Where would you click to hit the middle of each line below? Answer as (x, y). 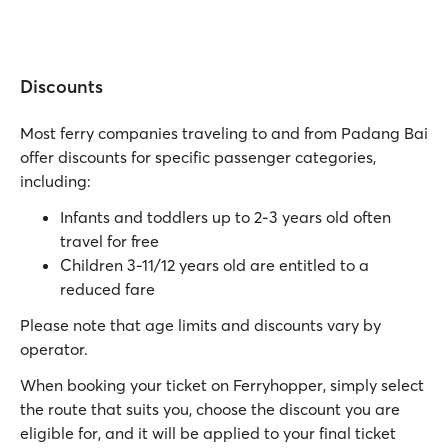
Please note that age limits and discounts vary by (200, 325)
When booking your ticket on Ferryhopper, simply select (222, 385)
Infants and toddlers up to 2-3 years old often (225, 217)
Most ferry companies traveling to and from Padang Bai (224, 133)
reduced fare (107, 289)
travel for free (109, 241)
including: (55, 181)
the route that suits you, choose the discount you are (210, 409)
